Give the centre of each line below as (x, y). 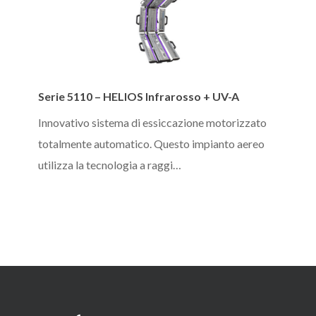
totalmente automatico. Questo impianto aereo (152, 144)
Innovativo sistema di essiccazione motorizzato (153, 123)
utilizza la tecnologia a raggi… (110, 165)
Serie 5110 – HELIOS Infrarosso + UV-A (139, 97)
